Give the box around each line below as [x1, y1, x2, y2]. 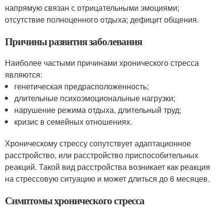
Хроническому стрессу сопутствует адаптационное [5, 137, 191, 149]
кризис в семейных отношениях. [14, 115, 133, 127]
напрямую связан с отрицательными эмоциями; [5, 1, 179, 13]
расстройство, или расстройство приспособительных [5, 149, 198, 161]
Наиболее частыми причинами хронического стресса [5, 56, 199, 68]
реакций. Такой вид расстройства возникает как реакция [5, 161, 210, 172]
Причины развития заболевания [5, 33, 142, 49]
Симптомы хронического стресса [5, 192, 144, 208]
